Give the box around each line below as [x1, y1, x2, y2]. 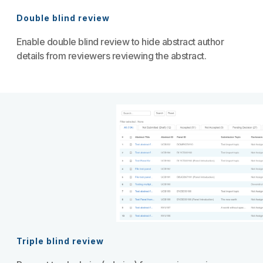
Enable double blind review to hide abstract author [16, 36, 224, 48]
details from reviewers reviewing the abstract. [16, 50, 207, 62]
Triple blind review [16, 236, 104, 246]
